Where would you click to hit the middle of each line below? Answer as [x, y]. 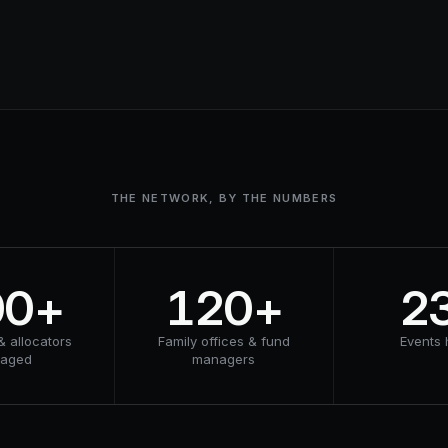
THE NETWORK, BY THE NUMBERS [224, 197]
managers [224, 358]
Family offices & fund [223, 340]
